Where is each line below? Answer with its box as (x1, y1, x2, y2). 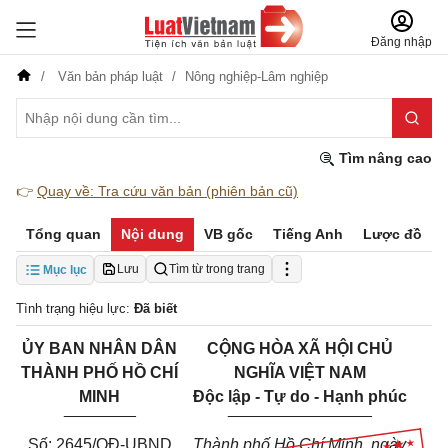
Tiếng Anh (273, 226, 343, 242)
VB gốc (204, 226, 253, 242)
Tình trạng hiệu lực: (16, 301, 134, 316)
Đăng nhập (371, 35, 432, 49)
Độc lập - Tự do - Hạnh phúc (192, 388, 407, 405)
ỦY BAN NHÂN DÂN (22, 340, 177, 357)
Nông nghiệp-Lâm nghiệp (185, 69, 328, 84)
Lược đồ (363, 226, 422, 242)
